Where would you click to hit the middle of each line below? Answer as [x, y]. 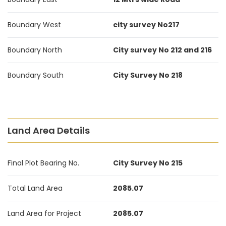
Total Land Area [35, 188]
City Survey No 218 [148, 75]
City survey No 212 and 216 [162, 50]
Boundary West [34, 25]
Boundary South [36, 75]
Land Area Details [49, 130]
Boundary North [35, 50]
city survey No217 [146, 25]
